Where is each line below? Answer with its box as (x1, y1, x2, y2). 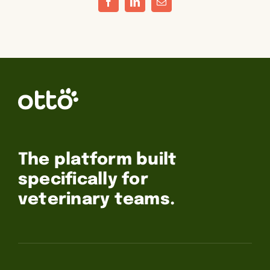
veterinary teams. (17, 191, 175, 209)
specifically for (17, 171, 148, 189)
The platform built (17, 151, 177, 169)
